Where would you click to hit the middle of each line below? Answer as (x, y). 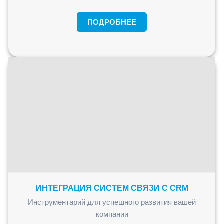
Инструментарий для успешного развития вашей (112, 202)
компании (112, 214)
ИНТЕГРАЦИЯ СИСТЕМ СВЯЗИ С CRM (112, 188)
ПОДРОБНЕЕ (112, 22)
